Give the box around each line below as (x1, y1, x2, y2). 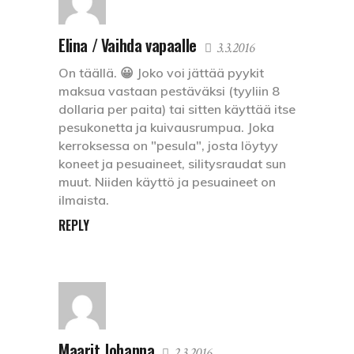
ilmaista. (58, 192, 109, 209)
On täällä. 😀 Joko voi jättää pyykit (58, 65, 264, 81)
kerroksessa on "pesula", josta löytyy (58, 137, 278, 154)
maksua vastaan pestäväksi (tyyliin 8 (58, 83, 280, 100)
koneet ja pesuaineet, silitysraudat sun (58, 156, 286, 172)
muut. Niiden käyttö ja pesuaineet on (58, 174, 276, 190)
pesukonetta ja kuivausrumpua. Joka (58, 119, 274, 136)
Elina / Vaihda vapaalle (58, 33, 197, 58)
